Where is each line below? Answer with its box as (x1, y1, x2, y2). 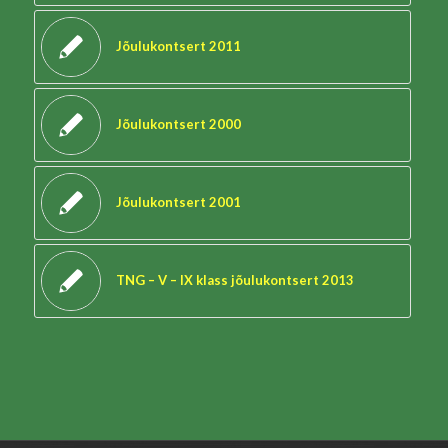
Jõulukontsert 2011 (115, 38, 241, 54)
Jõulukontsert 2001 (115, 194, 241, 210)
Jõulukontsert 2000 (115, 116, 241, 132)
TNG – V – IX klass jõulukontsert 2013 (115, 272, 354, 288)
